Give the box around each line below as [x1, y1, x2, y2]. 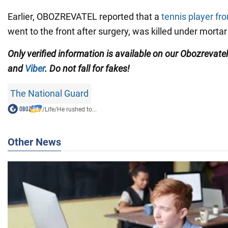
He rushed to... [56, 105, 97, 113]
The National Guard [10, 88, 89, 99]
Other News [8, 135, 61, 148]
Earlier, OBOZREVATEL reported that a [8, 11, 161, 22]
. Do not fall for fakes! [45, 63, 130, 74]
